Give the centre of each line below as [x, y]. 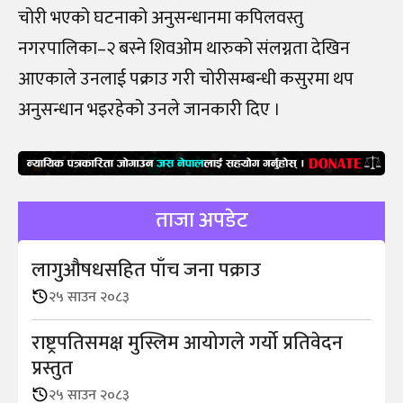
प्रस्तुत [52, 368]
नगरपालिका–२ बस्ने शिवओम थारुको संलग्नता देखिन [184, 48]
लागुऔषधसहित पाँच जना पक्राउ [146, 270]
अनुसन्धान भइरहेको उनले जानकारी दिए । [149, 109]
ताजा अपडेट [201, 220]
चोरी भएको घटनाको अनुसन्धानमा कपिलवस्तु [161, 18]
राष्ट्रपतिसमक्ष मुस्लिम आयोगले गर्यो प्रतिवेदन [187, 343]
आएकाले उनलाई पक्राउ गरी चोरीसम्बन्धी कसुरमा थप [186, 79]
